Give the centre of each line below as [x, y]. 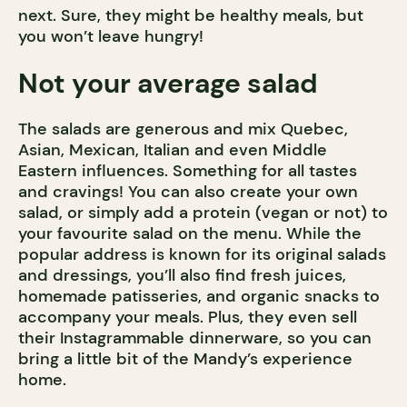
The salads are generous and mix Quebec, [183, 129]
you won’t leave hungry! [111, 37]
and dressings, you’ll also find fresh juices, [182, 276]
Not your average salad [168, 84]
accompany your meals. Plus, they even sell [188, 318]
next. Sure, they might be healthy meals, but [191, 16]
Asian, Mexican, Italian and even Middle [173, 150]
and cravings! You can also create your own [188, 192]
